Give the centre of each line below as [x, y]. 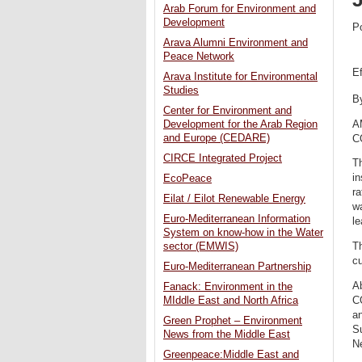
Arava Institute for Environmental [240, 77]
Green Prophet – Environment [233, 321]
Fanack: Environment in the [228, 287]
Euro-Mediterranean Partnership [237, 267]
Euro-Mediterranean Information [237, 219]
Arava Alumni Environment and [236, 43]
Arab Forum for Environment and [240, 9]
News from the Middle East [227, 335]
